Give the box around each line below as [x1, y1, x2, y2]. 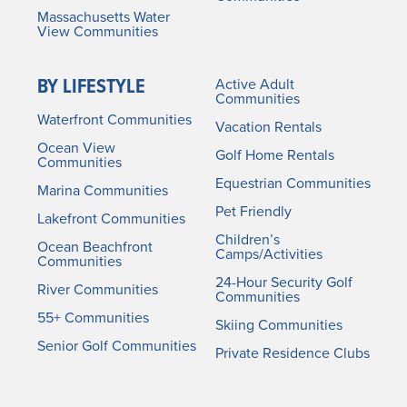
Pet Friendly [215, 203, 293, 221]
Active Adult [215, 75, 295, 94]
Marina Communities [36, 182, 168, 200]
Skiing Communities [215, 316, 343, 334]
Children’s [215, 231, 281, 249]
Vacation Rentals [215, 118, 323, 136]
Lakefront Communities [36, 210, 185, 228]
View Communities [36, 23, 158, 41]
